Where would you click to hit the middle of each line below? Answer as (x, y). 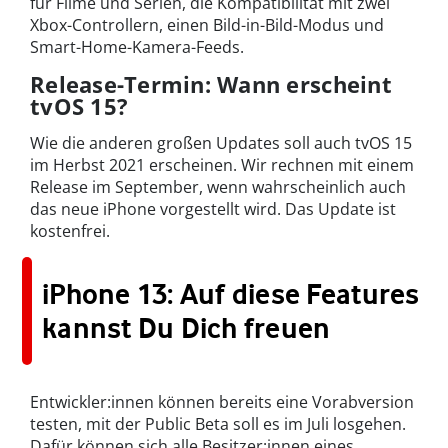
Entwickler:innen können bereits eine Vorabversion (222, 401)
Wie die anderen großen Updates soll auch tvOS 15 (221, 142)
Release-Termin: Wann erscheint (211, 83)
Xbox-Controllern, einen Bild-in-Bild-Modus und (207, 24)
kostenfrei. (70, 230)
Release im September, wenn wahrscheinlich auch (218, 186)
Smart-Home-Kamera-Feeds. (137, 46)
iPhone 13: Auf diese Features (231, 293)
